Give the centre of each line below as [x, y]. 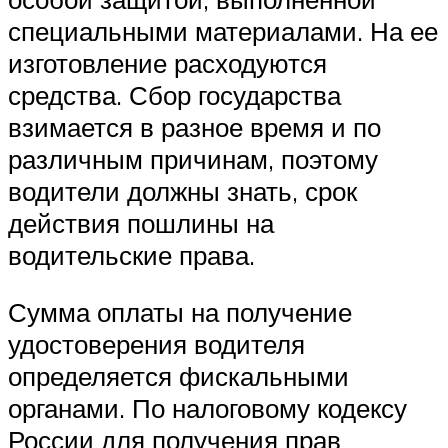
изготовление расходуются [167, 62]
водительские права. [131, 254]
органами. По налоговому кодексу [207, 408]
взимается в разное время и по [194, 126]
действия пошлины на [141, 222]
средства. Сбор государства [174, 94]
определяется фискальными [178, 376]
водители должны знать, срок [182, 190]
